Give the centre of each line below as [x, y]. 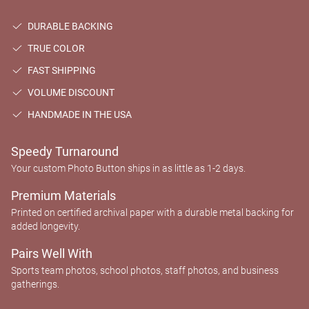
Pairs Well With [52, 253]
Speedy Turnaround [65, 151]
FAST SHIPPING [59, 70]
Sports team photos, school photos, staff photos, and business [145, 270]
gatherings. [35, 284]
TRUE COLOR [54, 48]
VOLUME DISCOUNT [69, 92]
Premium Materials [63, 196]
